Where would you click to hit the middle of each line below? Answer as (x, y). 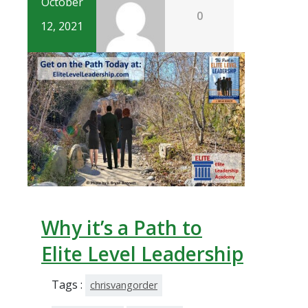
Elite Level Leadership (142, 253)
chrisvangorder (124, 285)
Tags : (68, 284)
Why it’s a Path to (122, 227)
